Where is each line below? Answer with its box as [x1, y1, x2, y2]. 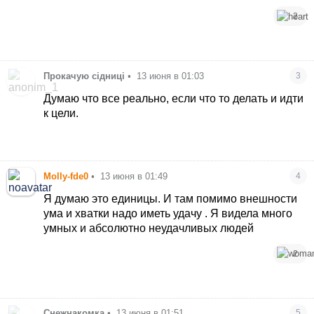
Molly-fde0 [43, 170, 89, 182]
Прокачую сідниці [43, 71, 125, 82]
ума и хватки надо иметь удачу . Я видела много [43, 207, 293, 219]
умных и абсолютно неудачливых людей [43, 221, 254, 234]
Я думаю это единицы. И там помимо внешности [43, 192, 298, 205]
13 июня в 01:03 [137, 71, 205, 82]
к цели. [43, 107, 79, 120]
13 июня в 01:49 [100, 170, 168, 182]
